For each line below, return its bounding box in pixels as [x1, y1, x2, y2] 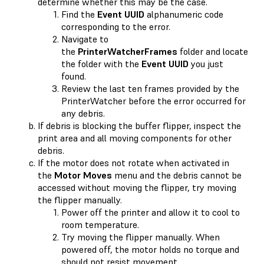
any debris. [61, 107, 105, 119]
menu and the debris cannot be [112, 169, 242, 181]
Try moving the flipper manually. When [61, 230, 220, 243]
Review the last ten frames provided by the [61, 82, 239, 94]
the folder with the [61, 57, 141, 70]
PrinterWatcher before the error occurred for [61, 94, 246, 107]
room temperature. [61, 218, 139, 230]
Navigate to [61, 32, 108, 45]
